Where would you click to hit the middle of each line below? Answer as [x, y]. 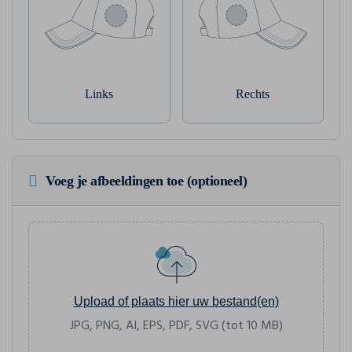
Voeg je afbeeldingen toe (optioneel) [146, 180]
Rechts [253, 93]
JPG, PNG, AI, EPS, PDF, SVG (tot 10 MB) [176, 326]
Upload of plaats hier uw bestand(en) [176, 301]
